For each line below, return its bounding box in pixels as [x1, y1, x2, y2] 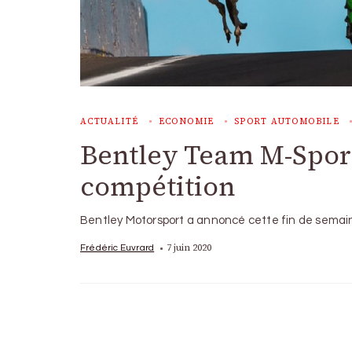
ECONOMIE [158, 115, 214, 127]
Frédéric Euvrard [80, 243, 155, 252]
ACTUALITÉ [80, 115, 139, 127]
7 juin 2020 [167, 241, 212, 254]
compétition [80, 168, 235, 204]
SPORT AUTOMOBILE [233, 115, 340, 127]
